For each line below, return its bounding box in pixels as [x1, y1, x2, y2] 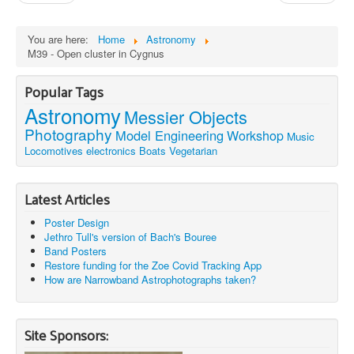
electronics [86, 142, 136, 158]
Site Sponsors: [24, 321, 108, 348]
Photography [24, 122, 112, 145]
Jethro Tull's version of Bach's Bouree [44, 228, 217, 244]
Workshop [227, 126, 284, 145]
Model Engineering [115, 125, 224, 145]
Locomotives [24, 142, 83, 158]
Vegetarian [169, 142, 217, 158]
